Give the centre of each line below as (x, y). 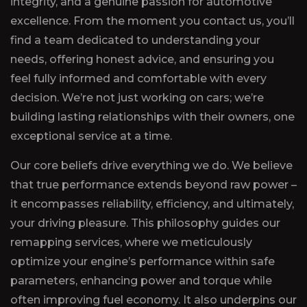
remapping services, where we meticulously (131, 243)
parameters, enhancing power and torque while (141, 281)
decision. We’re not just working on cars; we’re (137, 98)
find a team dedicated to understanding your (135, 40)
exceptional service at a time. (91, 136)
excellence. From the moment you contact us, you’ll (152, 21)
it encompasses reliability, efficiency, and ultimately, (152, 204)
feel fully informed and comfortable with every (138, 79)
